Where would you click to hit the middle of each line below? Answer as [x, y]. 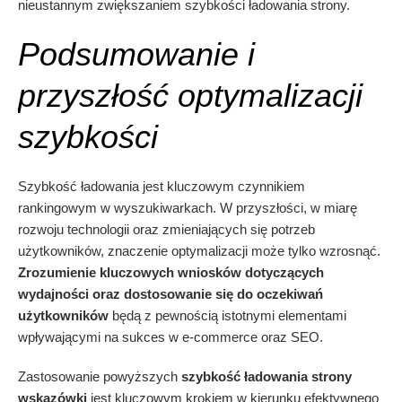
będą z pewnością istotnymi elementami [227, 316]
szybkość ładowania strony [267, 377]
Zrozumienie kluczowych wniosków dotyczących [171, 273]
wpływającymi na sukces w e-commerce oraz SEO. [170, 337]
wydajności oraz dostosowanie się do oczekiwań [170, 294]
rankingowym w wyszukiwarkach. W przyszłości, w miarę [188, 208]
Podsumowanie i [136, 55]
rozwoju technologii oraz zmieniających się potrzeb [166, 230]
